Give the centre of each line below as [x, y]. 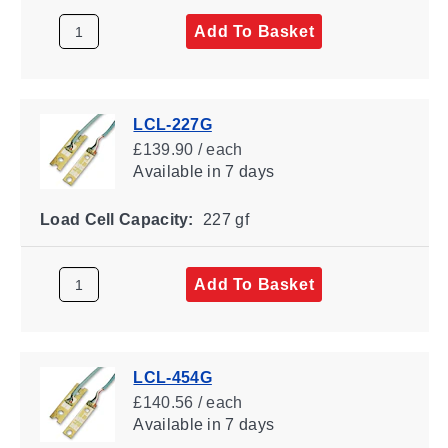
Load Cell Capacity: [116, 219]
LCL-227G [172, 124]
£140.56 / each [187, 402]
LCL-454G [172, 377]
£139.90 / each [187, 149]
